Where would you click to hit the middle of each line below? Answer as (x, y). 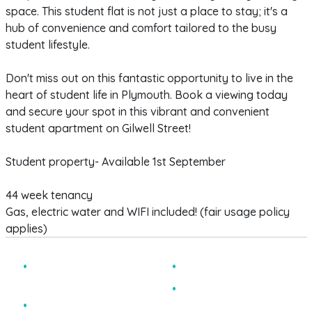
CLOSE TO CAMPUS (232, 267)
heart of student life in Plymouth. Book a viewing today (146, 95)
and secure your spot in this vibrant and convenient (137, 112)
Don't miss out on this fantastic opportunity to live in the (149, 78)
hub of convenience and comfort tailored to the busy (141, 28)
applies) (26, 229)
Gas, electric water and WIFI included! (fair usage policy (147, 212)
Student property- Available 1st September (115, 162)
